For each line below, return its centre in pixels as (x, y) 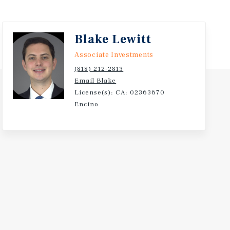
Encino (87, 104)
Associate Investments (114, 55)
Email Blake (95, 81)
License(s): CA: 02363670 (120, 92)
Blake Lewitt (113, 39)
